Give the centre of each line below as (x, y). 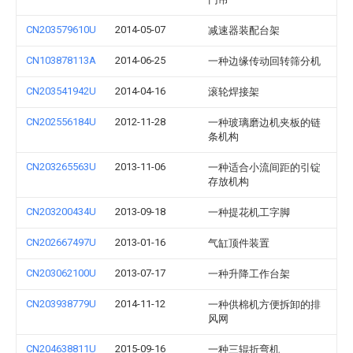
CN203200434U (61, 212)
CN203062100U (61, 273)
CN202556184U (61, 122)
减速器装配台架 (244, 30)
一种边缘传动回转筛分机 (264, 61)
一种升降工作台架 (249, 274)
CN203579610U (61, 30)
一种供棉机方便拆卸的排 (264, 305)
